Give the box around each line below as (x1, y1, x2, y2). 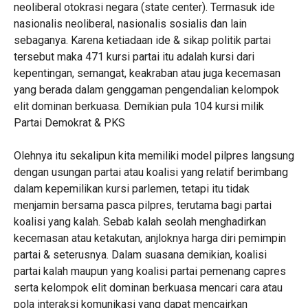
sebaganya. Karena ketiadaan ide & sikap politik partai (13, 34, 271, 47)
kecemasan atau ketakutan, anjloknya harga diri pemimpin (13, 232, 286, 245)
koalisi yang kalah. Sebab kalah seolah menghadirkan (13, 215, 266, 228)
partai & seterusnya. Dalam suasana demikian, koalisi (13, 248, 267, 261)
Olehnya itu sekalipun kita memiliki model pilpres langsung (13, 149, 294, 162)
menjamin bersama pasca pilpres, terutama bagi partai (13, 199, 272, 212)
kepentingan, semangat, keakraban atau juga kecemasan (13, 67, 280, 80)
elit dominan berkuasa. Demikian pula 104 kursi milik (13, 100, 264, 113)
